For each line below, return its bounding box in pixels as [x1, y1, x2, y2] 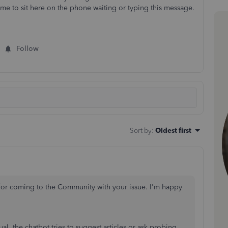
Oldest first [155, 126, 191, 134]
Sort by [130, 126, 152, 134]
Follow [16, 44, 39, 53]
